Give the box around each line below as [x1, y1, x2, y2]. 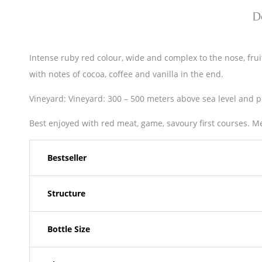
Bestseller [47, 152, 87, 164]
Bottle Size [47, 223, 90, 235]
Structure [47, 188, 85, 199]
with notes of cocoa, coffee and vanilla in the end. [29, 68, 223, 80]
